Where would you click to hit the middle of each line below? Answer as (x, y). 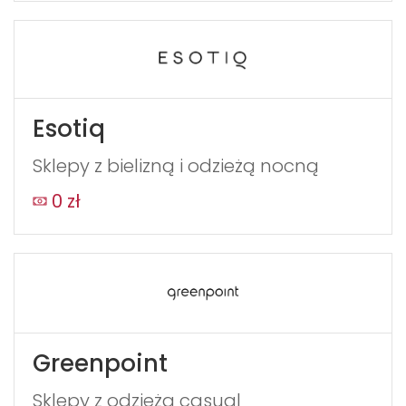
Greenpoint (100, 363)
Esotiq (69, 129)
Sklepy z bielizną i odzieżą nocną (176, 166)
